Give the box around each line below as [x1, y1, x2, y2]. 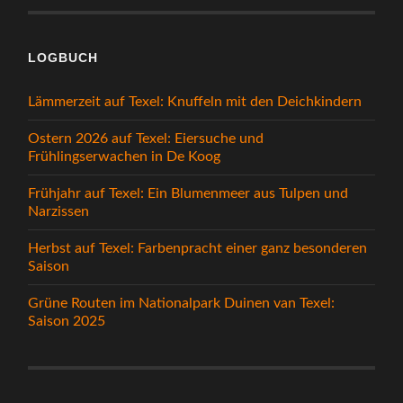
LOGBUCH [28, 50, 99, 66]
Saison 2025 [28, 314, 106, 329]
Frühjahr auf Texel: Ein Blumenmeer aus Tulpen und [28, 186, 349, 201]
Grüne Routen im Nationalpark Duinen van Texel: [28, 296, 336, 311]
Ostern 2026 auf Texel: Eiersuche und [28, 131, 264, 147]
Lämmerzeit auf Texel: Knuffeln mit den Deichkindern [28, 94, 363, 110]
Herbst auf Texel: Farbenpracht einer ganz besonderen [28, 241, 368, 256]
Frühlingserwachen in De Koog [28, 149, 221, 165]
